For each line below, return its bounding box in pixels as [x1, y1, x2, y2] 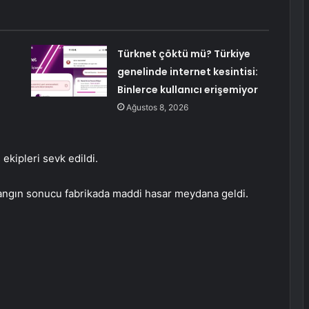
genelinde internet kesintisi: [117, 65, 258, 79]
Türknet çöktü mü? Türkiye [117, 47, 250, 61]
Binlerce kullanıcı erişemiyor [117, 83, 258, 97]
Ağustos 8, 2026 [126, 102, 188, 113]
